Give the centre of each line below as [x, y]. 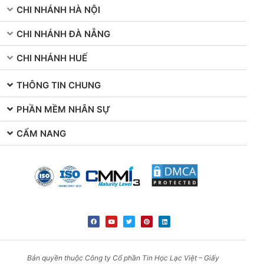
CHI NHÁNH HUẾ [52, 58]
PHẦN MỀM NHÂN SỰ [63, 110]
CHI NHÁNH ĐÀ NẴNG [63, 34]
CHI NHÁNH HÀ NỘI [58, 10]
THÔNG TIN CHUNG [59, 85]
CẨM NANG [41, 134]
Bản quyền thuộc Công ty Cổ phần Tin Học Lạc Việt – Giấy [123, 258]
